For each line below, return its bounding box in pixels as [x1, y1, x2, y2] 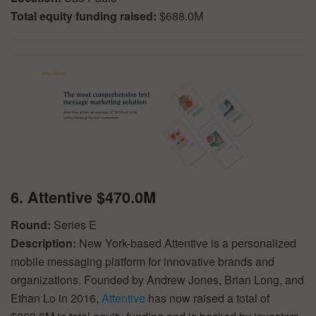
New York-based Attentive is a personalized [79, 234, 296, 251]
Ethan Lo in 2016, [11, 289, 102, 306]
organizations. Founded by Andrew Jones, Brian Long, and [11, 271, 304, 288]
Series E [54, 216, 97, 233]
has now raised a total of [145, 289, 269, 306]
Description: [11, 234, 79, 251]
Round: [11, 216, 54, 233]
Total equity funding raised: [11, 8, 159, 25]
